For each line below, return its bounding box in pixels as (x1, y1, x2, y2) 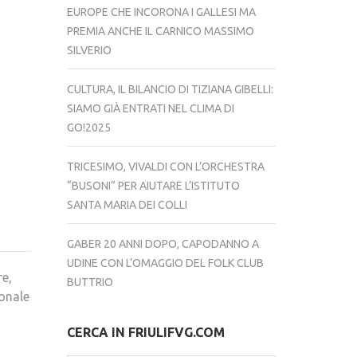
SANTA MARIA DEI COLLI (66, 198, 187, 211)
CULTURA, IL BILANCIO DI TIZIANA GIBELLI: (66, 83, 273, 96)
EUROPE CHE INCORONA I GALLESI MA (66, 6, 256, 18)
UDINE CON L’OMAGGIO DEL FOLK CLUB (66, 257, 264, 269)
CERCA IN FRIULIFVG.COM (66, 325, 225, 339)
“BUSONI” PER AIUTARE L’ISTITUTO (66, 179, 240, 192)
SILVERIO (66, 44, 112, 57)
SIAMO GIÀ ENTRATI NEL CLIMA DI (66, 102, 234, 115)
